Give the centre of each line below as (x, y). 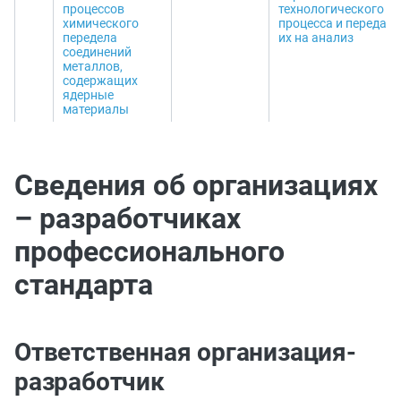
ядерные (88, 95)
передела (90, 38)
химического (101, 23)
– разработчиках (128, 218)
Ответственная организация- (185, 352)
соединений (97, 52)
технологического (331, 9)
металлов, (93, 66)
